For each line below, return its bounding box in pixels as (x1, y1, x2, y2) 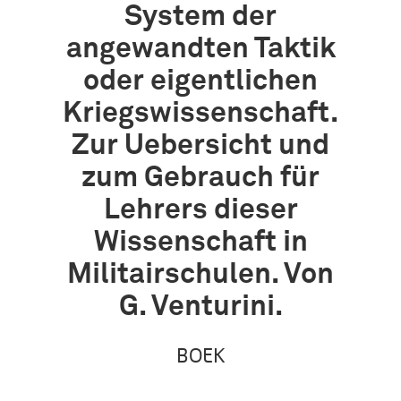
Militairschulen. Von (67, 260, 334, 289)
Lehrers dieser (103, 196, 298, 225)
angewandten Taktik (65, 35, 336, 64)
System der (124, 3, 277, 31)
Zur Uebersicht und (72, 132, 329, 160)
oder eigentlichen (83, 67, 318, 96)
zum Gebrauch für (81, 164, 320, 192)
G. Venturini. (118, 293, 283, 321)
